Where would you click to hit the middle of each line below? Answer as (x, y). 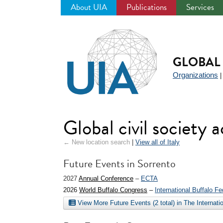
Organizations (195, 75)
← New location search (97, 142)
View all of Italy (158, 142)
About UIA (89, 7)
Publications (147, 7)
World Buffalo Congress (113, 190)
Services (200, 7)
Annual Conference (106, 178)
